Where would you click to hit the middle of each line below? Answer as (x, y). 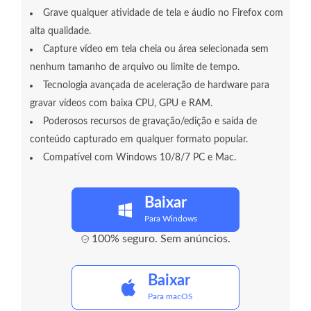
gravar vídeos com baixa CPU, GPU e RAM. (121, 104)
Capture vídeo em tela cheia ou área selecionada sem (156, 50)
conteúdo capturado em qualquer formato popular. (139, 140)
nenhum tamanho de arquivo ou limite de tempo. (135, 68)
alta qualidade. (60, 32)
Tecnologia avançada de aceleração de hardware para (156, 86)
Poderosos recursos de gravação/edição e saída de (150, 122)
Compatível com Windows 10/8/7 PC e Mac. (140, 158)
